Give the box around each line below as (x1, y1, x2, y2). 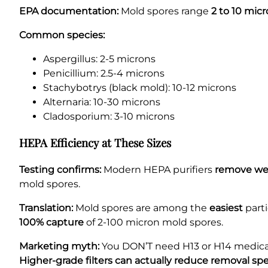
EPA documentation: (19, 5, 118, 17)
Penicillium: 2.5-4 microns (43, 67, 165, 79)
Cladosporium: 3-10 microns (43, 110, 175, 122)
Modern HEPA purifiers (101, 164, 215, 175)
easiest (209, 202, 243, 214)
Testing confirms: (19, 164, 101, 175)
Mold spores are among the (73, 202, 209, 214)
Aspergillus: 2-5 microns (43, 53, 156, 65)
